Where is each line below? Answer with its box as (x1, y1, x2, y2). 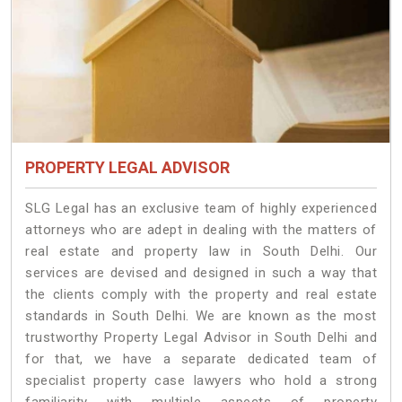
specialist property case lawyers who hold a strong (25, 372, 377, 389)
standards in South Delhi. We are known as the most (25, 308, 377, 325)
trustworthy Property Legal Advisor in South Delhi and (25, 329, 377, 346)
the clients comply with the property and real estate (25, 286, 377, 303)
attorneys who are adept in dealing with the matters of (25, 222, 377, 239)
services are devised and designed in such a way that (25, 265, 377, 282)
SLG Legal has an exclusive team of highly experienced (25, 200, 377, 217)
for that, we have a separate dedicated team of (25, 351, 377, 368)
